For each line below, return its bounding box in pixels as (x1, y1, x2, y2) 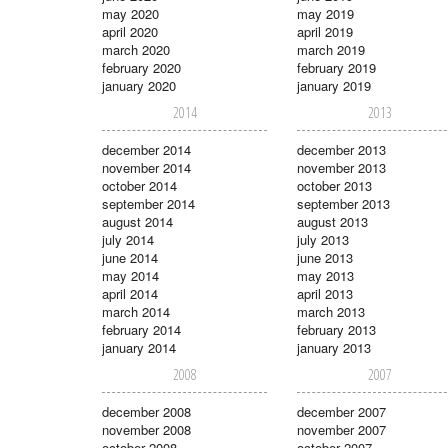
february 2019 (297, 57, 376, 77)
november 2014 (102, 157, 191, 177)
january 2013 (297, 337, 371, 357)
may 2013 (297, 265, 354, 285)
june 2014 (102, 247, 158, 267)
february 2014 (102, 319, 181, 339)
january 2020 (102, 75, 176, 95)
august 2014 (102, 211, 173, 231)
